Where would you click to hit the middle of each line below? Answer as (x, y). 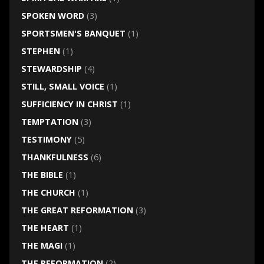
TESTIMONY (46, 140)
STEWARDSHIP (51, 69)
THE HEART (45, 228)
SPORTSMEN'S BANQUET (73, 34)
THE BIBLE (42, 175)
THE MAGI (42, 246)
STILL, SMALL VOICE (62, 87)
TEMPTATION (49, 122)
